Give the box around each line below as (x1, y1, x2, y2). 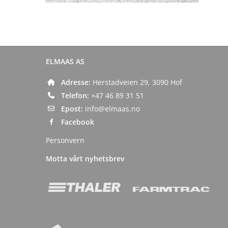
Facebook (61, 117, 94, 127)
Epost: (61, 103, 85, 113)
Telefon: (61, 90, 91, 100)
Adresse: (61, 77, 93, 87)
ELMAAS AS (46, 56, 84, 66)
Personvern (46, 135, 84, 145)
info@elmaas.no (85, 103, 140, 113)
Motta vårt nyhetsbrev (46, 153, 124, 163)
